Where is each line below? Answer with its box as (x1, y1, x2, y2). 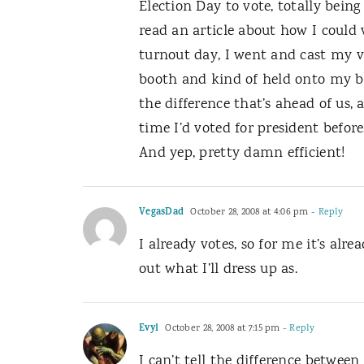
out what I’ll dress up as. (139, 259, 298, 280)
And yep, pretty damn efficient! (139, 143, 345, 164)
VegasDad (139, 205, 184, 221)
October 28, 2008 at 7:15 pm (162, 322, 280, 336)
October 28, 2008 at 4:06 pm (188, 206, 309, 219)
